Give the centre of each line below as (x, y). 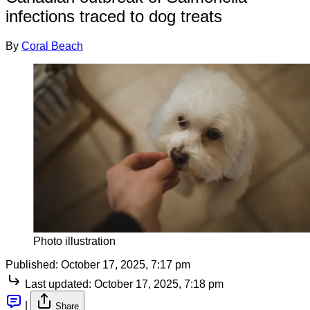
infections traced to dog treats (114, 16)
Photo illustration (74, 241)
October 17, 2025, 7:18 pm (159, 284)
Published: (32, 264)
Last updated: (58, 284)
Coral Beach (52, 46)
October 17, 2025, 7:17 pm (126, 264)
